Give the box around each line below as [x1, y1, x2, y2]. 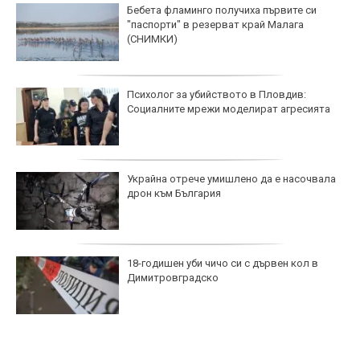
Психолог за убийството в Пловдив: [127, 88, 306, 100]
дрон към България [127, 186, 221, 199]
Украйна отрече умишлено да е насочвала [127, 172, 336, 185]
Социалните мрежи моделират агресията [127, 102, 330, 115]
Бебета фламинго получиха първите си [127, 3, 317, 16]
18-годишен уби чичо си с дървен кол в [127, 256, 318, 269]
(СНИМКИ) [127, 32, 178, 45]
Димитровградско [127, 271, 219, 284]
